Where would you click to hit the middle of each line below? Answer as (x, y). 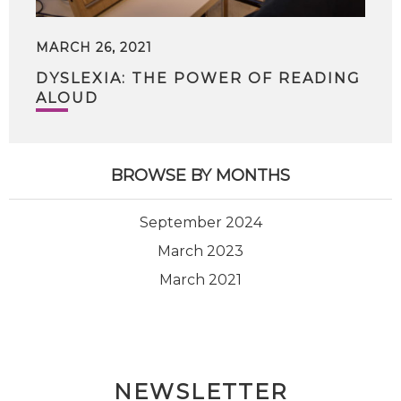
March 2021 (200, 280)
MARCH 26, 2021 (94, 47)
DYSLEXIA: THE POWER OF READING (198, 78)
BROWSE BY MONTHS (200, 175)
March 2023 (200, 251)
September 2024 (200, 222)
